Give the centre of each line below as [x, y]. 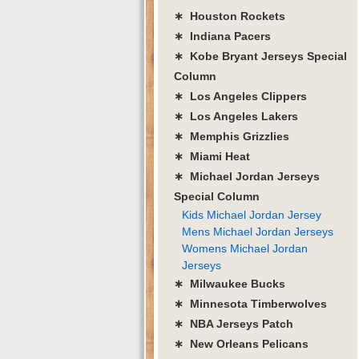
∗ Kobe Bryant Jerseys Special [260, 56]
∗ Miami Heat [212, 156]
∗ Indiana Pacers [222, 36]
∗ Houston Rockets [230, 16]
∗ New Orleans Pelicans [241, 343]
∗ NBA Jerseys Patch [234, 323]
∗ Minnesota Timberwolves [250, 303]
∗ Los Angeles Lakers [236, 116]
